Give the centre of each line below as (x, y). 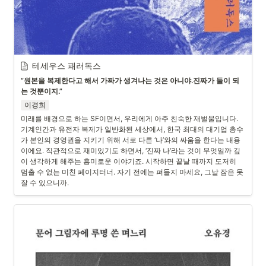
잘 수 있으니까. (45, 183)
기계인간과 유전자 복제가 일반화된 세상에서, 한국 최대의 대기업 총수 (132, 129)
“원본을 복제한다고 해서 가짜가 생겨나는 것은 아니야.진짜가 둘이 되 (130, 80)
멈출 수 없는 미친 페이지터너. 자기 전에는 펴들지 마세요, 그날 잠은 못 (132, 172)
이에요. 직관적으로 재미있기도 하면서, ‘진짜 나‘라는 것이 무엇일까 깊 (131, 151)
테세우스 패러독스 (66, 66)
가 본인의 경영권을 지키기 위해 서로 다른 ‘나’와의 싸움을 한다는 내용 (131, 140)
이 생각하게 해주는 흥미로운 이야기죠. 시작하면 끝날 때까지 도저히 (129, 161)
